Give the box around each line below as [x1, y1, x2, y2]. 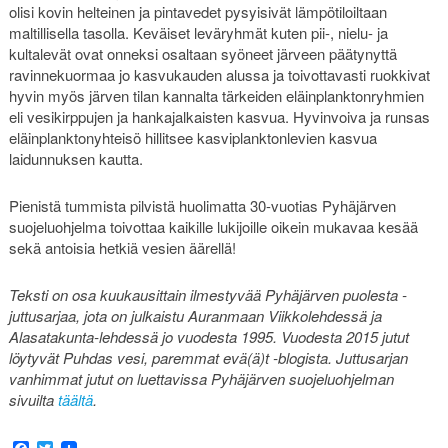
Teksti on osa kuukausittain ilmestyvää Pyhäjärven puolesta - [8, 284, 407, 306]
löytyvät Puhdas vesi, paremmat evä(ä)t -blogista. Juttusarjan [8, 347, 408, 369]
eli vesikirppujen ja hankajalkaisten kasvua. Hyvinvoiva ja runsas [8, 105, 430, 127]
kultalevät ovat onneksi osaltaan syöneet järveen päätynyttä [8, 42, 397, 64]
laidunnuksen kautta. [8, 147, 143, 169]
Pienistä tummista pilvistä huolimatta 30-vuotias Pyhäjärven [8, 195, 396, 217]
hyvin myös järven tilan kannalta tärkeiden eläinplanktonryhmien [8, 84, 424, 106]
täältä [57, 389, 93, 411]
